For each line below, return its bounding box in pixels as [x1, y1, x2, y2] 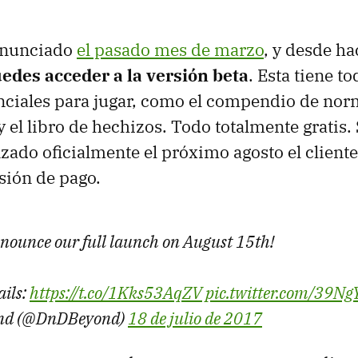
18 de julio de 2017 [128, 307, 262, 329]
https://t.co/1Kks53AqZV [30, 281, 202, 304]
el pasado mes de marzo [77, 38, 264, 61]
